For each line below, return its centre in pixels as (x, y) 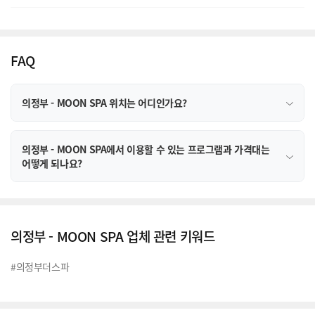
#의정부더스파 (40, 266)
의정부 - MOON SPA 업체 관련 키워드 (113, 236)
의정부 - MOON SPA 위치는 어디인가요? (104, 102)
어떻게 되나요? (52, 163)
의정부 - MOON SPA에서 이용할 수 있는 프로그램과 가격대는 (146, 149)
